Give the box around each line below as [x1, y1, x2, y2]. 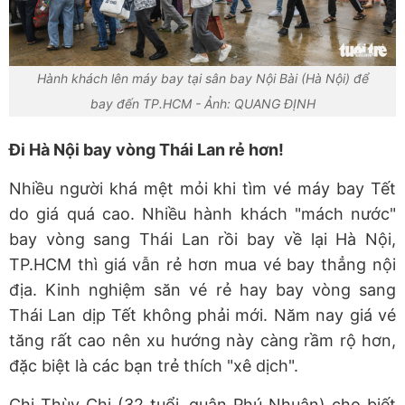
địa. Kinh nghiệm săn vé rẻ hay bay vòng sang [9, 279, 396, 299]
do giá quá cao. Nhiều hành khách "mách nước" [9, 203, 396, 223]
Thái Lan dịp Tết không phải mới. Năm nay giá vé [9, 305, 396, 325]
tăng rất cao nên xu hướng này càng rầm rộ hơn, [9, 330, 396, 350]
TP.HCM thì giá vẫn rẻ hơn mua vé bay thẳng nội [9, 254, 396, 274]
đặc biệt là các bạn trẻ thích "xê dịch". [9, 355, 298, 375]
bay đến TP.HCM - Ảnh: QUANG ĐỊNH [89, 95, 316, 111]
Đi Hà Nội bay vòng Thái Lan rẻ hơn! [9, 139, 284, 159]
